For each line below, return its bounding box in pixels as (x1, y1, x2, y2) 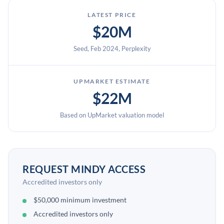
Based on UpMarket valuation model (60, 111, 164, 119)
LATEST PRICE (87, 11, 136, 18)
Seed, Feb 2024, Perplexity (73, 44, 151, 52)
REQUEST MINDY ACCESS (22, 163, 145, 175)
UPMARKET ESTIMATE (73, 77, 150, 85)
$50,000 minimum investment (33, 195, 126, 204)
